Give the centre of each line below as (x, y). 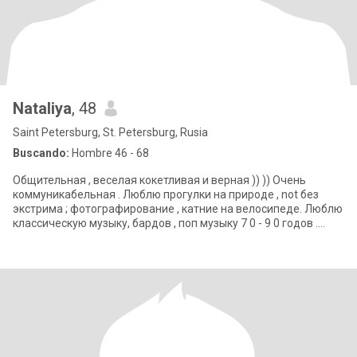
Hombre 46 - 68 (109, 153)
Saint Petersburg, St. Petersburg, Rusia (110, 132)
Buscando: (41, 153)
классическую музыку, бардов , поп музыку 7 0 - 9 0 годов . (165, 223)
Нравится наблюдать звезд (85, 237)
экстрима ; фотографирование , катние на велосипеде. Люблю (178, 209)
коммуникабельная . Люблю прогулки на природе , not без (166, 194)
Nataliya (42, 108)
